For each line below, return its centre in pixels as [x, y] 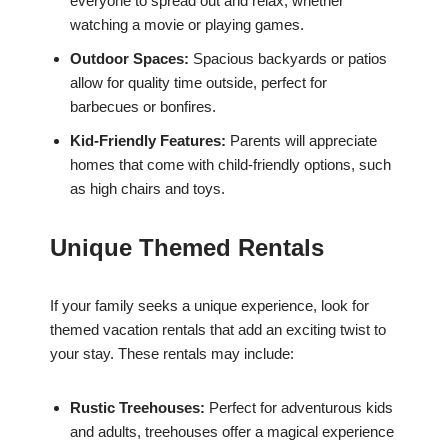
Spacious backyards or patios [288, 59]
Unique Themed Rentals [187, 248]
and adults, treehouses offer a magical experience [232, 432]
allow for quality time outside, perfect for [198, 83]
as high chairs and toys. [147, 189]
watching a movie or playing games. [187, 25]
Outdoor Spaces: [129, 59]
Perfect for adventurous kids [299, 408]
